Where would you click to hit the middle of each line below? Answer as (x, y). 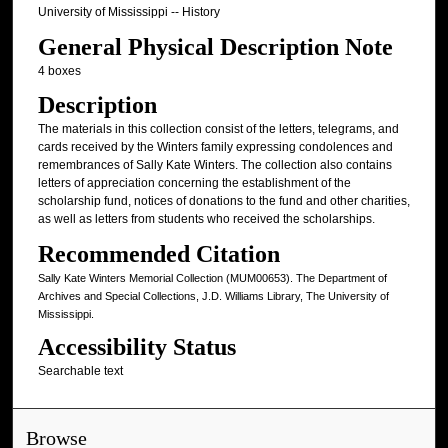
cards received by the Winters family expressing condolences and (215, 147)
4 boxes (59, 70)
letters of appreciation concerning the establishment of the (194, 183)
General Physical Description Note (215, 46)
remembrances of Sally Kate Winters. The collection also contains (214, 165)
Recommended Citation (158, 253)
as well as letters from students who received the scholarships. (206, 219)
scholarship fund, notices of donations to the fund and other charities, (223, 201)
